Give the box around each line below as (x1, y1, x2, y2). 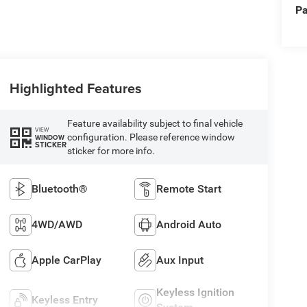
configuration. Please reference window (66, 132, 235, 143)
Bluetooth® (31, 182, 88, 196)
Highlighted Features (9, 78, 142, 99)
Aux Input (156, 254, 204, 267)
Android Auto (156, 218, 222, 232)
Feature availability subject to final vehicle (66, 118, 243, 130)
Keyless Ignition (156, 286, 235, 299)
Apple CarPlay (31, 254, 101, 267)
